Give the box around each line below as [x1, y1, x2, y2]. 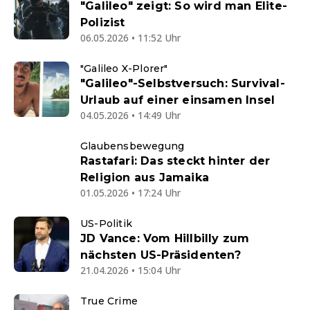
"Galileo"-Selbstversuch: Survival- [80, 77, 285, 91]
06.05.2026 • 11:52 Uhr [80, 31, 181, 45]
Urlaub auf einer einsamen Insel [80, 93, 275, 107]
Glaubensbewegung [80, 140, 185, 153]
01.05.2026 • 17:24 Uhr [80, 186, 181, 200]
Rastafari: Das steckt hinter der [80, 154, 271, 168]
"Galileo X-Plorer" [80, 62, 168, 75]
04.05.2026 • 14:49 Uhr [80, 109, 181, 122]
